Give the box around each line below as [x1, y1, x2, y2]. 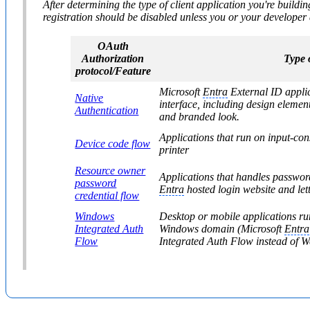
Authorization [82, 52, 144, 64]
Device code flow [75, 137, 151, 149]
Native [75, 91, 104, 104]
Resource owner [75, 164, 146, 176]
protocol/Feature [75, 64, 151, 77]
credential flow [75, 189, 140, 201]
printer [159, 143, 190, 156]
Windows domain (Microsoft [159, 222, 285, 235]
